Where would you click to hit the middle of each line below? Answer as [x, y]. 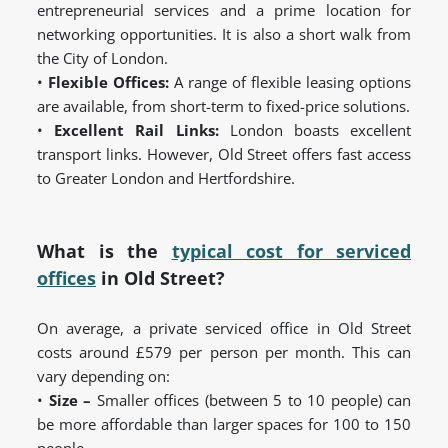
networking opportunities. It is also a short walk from [224, 34]
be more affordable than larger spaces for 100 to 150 [224, 424]
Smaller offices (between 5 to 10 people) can [251, 400]
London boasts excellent [315, 130]
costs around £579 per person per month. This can [224, 352]
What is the [104, 251]
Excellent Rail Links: [136, 130]
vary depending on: [103, 376]
